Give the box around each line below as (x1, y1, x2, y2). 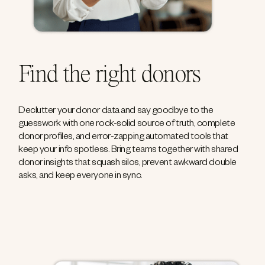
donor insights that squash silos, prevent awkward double (18, 159, 237, 170)
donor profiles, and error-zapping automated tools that (18, 132, 228, 144)
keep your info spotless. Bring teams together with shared (18, 146, 238, 157)
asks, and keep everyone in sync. (18, 172, 143, 183)
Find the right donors (18, 64, 201, 89)
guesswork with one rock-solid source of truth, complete (18, 119, 235, 131)
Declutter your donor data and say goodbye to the (18, 106, 214, 118)
